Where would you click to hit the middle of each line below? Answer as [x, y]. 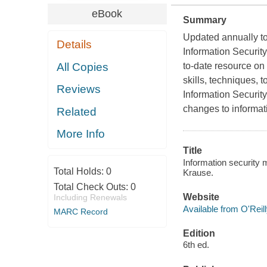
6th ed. [196, 245]
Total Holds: [80, 171]
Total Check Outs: [92, 187]
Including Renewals [90, 197]
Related [77, 111]
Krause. [198, 172]
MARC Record [80, 211]
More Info [81, 134]
